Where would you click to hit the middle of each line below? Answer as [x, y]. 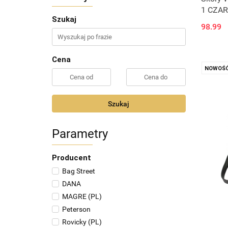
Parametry [80, 134]
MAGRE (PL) [82, 196]
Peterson [76, 209]
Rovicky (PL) [82, 222]
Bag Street [79, 171]
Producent [72, 158]
